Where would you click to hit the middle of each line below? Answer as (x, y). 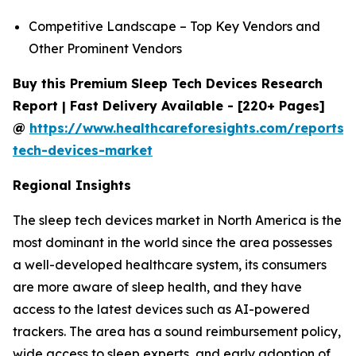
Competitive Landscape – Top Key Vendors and (174, 26)
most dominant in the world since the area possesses (172, 242)
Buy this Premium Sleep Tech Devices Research (168, 83)
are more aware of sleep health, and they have (157, 286)
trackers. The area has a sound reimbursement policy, (177, 331)
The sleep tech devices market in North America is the (177, 220)
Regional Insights (72, 185)
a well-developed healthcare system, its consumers (170, 264)
